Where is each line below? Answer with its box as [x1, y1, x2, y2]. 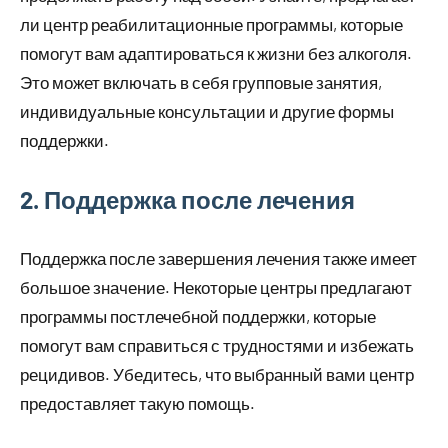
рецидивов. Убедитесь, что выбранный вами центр [20, 364, 414, 385]
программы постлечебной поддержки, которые [20, 306, 376, 327]
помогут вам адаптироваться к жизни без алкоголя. [20, 43, 412, 64]
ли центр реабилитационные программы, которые [20, 14, 403, 35]
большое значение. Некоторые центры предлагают [20, 277, 412, 298]
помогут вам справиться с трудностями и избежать [20, 335, 414, 356]
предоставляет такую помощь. [20, 393, 255, 414]
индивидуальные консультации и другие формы [20, 101, 394, 122]
